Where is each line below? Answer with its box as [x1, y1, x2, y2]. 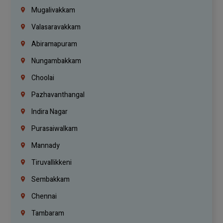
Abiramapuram [30, 39, 78, 50]
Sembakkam [30, 174, 70, 185]
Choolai [30, 73, 55, 84]
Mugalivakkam [30, 5, 76, 16]
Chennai [30, 191, 57, 202]
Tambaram [30, 208, 65, 219]
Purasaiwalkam [30, 123, 78, 134]
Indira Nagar [30, 107, 68, 117]
